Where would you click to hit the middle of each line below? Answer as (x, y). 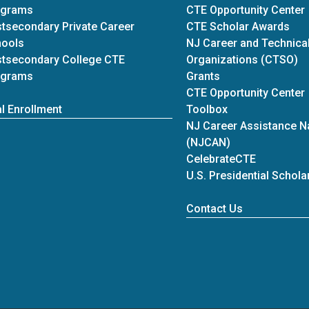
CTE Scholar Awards (238, 27)
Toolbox (207, 109)
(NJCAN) (208, 142)
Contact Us (214, 209)
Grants (203, 76)
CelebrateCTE (221, 159)
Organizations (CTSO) (242, 60)
